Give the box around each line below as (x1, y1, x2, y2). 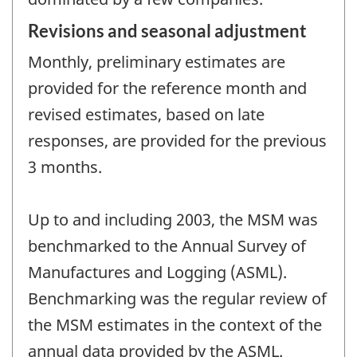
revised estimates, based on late (28, 103, 265, 125)
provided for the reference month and (28, 76, 307, 99)
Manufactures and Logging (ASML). (28, 261, 287, 283)
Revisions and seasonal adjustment (28, 19, 307, 41)
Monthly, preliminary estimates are (28, 50, 285, 73)
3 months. (28, 155, 102, 178)
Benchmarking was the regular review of (28, 287, 327, 309)
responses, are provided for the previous (28, 129, 327, 151)
